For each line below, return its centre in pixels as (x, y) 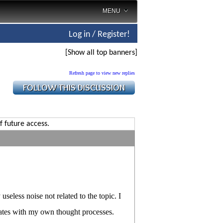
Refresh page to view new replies (102, 73)
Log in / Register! (99, 35)
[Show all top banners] (101, 53)
